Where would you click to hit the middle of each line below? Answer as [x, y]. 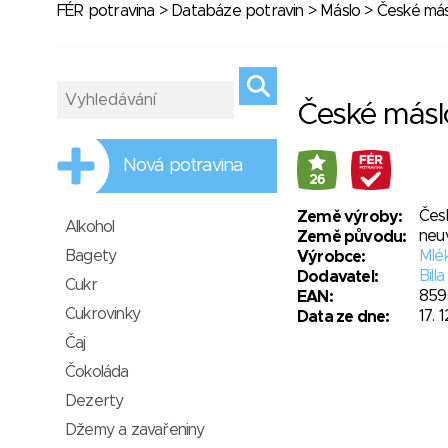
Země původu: [352, 237]
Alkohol [90, 227]
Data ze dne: [343, 317]
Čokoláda [97, 372]
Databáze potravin [237, 11]
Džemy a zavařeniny [135, 430]
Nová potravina [183, 166]
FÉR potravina [106, 11]
